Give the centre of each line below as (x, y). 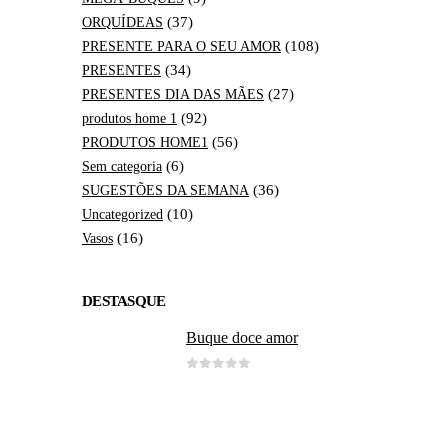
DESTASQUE (124, 300)
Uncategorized (122, 214)
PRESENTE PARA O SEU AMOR (181, 46)
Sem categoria (122, 166)
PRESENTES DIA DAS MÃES (173, 94)
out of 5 (232, 379)
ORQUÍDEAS (122, 22)
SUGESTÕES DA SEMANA (165, 190)
